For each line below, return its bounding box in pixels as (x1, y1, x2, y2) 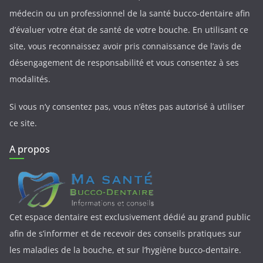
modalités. (9, 73, 50, 85)
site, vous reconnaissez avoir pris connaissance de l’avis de (9, 40, 241, 52)
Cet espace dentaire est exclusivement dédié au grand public (9, 211, 251, 222)
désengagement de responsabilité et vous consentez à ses (9, 56, 239, 68)
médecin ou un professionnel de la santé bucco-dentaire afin (9, 7, 250, 19)
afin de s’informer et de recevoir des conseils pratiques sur (9, 228, 241, 239)
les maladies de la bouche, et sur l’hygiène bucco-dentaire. (9, 244, 241, 255)
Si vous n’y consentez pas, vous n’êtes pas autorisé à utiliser (9, 101, 245, 113)
